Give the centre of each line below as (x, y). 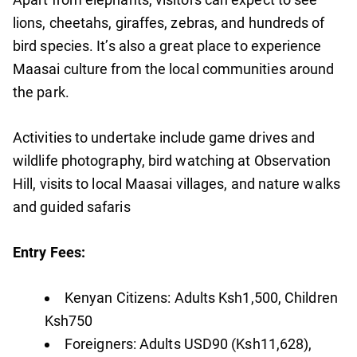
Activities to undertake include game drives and (164, 138)
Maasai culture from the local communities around (174, 69)
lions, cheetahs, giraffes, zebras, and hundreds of (169, 23)
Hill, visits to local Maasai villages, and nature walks (177, 184)
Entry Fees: (49, 253)
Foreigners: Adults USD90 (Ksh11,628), (188, 344)
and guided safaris (72, 207)
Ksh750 (69, 321)
